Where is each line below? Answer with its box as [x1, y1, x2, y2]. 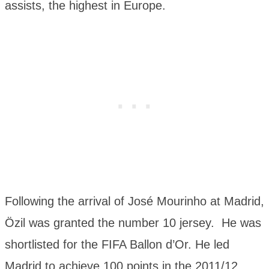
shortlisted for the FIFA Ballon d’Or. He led [5, 238, 229, 252]
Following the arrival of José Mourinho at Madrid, [5, 195, 264, 208]
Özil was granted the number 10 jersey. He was [5, 216, 261, 230]
